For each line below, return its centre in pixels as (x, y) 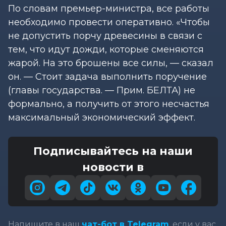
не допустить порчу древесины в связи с (105, 36)
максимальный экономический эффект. (102, 117)
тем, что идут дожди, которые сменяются (106, 49)
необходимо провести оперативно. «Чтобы (109, 22)
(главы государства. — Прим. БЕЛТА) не (102, 90)
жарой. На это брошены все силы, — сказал (111, 63)
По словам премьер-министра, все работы (109, 8)
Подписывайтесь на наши (113, 151)
